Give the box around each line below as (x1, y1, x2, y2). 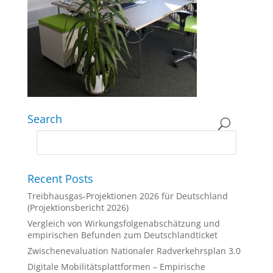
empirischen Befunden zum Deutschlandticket (27, 229, 218, 241)
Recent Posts (27, 171, 93, 186)
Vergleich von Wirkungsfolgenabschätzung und (27, 218, 220, 229)
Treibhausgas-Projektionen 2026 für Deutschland (27, 190, 228, 202)
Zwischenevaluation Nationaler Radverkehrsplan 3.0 (27, 245, 241, 257)
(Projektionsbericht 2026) (27, 202, 129, 213)
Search (27, 112, 62, 126)
